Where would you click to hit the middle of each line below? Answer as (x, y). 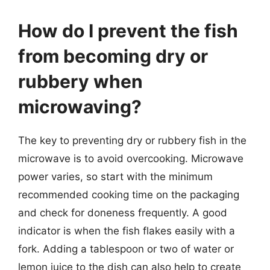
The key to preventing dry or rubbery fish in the (132, 140)
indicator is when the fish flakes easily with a (127, 231)
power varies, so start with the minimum (115, 177)
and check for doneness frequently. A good (123, 213)
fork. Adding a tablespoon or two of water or (126, 249)
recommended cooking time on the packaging (129, 195)
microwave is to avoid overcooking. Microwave (131, 159)
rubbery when (80, 81)
